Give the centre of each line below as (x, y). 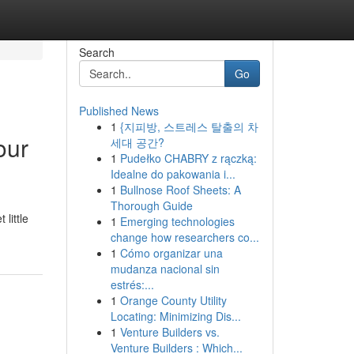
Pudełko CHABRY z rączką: (188, 158)
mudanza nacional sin (165, 269)
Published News (119, 111)
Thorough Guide (151, 205)
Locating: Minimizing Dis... (175, 316)
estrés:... (132, 284)
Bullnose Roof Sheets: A (180, 190)
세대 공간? (137, 142)
